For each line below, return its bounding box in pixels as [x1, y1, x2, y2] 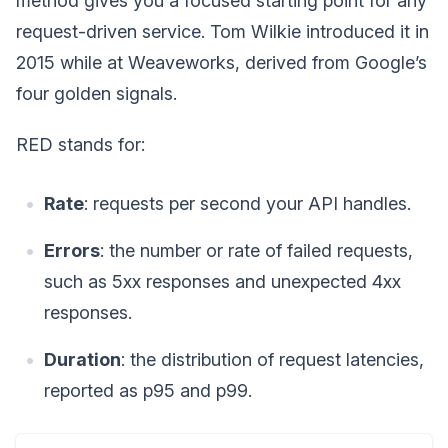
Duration [44, 349, 121, 370]
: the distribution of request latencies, [121, 349, 424, 370]
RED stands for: [16, 134, 145, 155]
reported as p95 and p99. [44, 380, 252, 401]
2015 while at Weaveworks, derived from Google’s [16, 52, 427, 73]
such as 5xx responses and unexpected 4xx [44, 271, 401, 292]
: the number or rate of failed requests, [100, 240, 413, 261]
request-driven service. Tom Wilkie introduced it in [16, 21, 429, 42]
